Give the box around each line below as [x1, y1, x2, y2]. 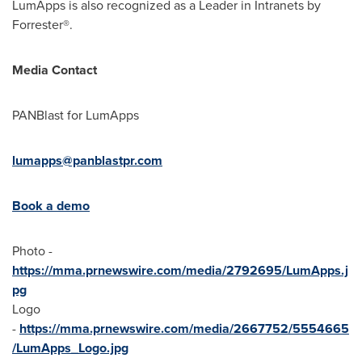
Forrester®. [12, 15, 73, 34]
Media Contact [12, 60, 97, 79]
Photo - [12, 241, 53, 260]
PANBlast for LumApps [12, 105, 139, 124]
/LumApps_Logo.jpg [12, 338, 128, 357]
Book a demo [12, 196, 90, 215]
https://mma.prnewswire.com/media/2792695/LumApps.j [12, 260, 348, 280]
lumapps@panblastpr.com [12, 150, 162, 170]
